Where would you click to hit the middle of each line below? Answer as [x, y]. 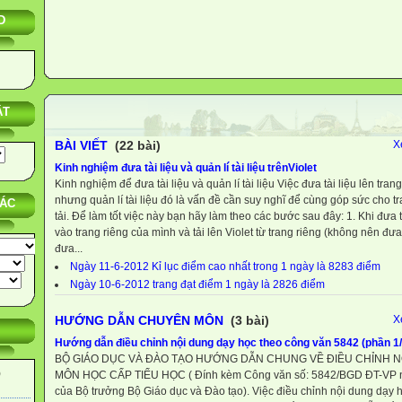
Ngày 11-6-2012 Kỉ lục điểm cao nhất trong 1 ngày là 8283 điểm [225, 267]
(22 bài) [136, 145]
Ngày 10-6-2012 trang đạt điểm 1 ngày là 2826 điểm [197, 284]
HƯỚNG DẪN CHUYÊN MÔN [139, 320]
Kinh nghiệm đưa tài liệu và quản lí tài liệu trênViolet [186, 168]
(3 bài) [248, 320]
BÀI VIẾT [81, 145]
